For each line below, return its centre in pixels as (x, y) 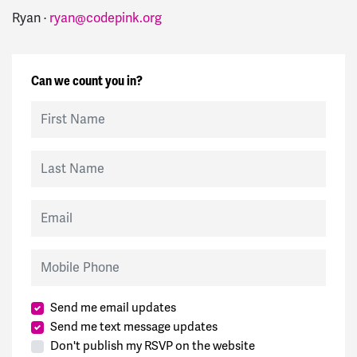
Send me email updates (113, 307)
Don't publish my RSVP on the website (153, 345)
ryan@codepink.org (106, 18)
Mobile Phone (66, 256)
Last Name (58, 157)
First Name (59, 108)
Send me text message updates (134, 326)
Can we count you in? (87, 80)
